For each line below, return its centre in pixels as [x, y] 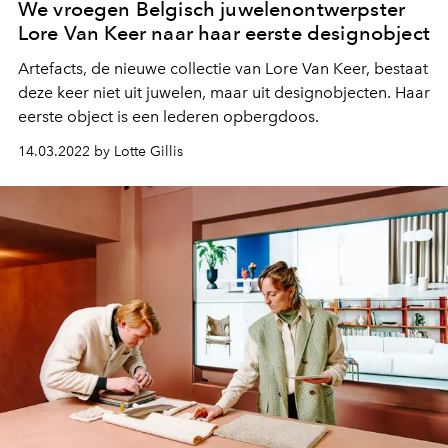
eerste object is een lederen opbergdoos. [168, 117]
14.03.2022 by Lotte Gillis [100, 152]
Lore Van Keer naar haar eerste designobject [224, 33]
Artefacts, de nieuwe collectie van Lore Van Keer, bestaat [223, 69]
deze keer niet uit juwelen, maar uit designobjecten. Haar [224, 93]
